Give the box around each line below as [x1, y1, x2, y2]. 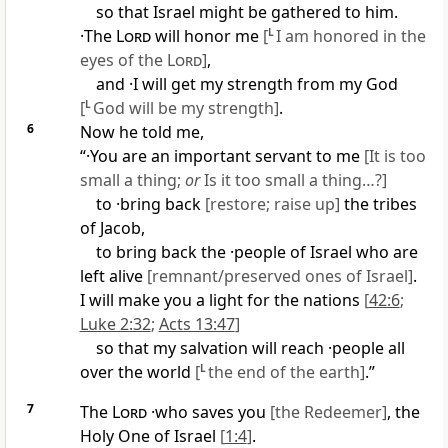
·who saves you [146, 401, 270, 424]
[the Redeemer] [269, 401, 387, 424]
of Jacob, [79, 217, 145, 240]
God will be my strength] [92, 97, 279, 120]
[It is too [363, 145, 426, 168]
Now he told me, [79, 121, 204, 144]
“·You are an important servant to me [79, 145, 364, 168]
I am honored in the [275, 25, 426, 48]
